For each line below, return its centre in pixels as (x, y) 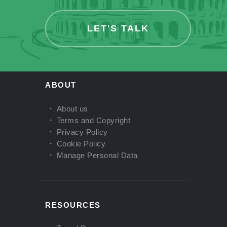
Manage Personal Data (97, 155)
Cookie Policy (81, 143)
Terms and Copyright (93, 120)
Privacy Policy (82, 132)
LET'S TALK (118, 28)
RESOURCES (73, 205)
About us (72, 108)
